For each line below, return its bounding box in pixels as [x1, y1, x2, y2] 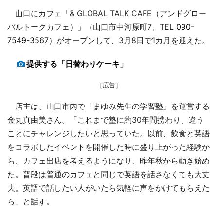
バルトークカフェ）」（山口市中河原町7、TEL [7, 21, 176, 32]
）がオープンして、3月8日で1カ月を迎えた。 [49, 35, 210, 45]
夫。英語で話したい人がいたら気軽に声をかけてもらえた [7, 182, 210, 193]
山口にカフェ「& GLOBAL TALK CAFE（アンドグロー [7, 8, 206, 18]
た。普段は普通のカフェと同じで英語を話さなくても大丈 [7, 169, 210, 179]
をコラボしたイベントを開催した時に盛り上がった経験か [7, 142, 210, 152]
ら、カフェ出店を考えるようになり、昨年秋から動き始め [7, 155, 210, 165]
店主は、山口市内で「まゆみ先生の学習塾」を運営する [7, 101, 210, 111]
